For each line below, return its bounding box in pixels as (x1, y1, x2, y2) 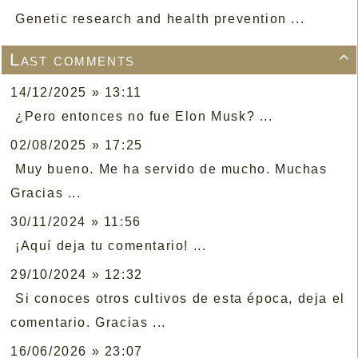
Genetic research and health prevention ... (15, 12, 305, 26)
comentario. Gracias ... (10, 316, 166, 330)
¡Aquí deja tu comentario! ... (15, 239, 207, 253)
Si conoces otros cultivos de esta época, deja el (15, 292, 345, 306)
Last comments (10, 50, 135, 70)
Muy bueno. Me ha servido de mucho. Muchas (15, 162, 328, 177)
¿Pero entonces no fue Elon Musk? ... (15, 109, 273, 124)
